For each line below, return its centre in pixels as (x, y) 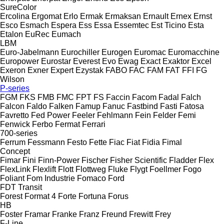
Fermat (67, 124)
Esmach (34, 25)
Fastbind (142, 106)
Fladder (183, 160)
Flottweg (91, 169)
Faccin (118, 97)
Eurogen (117, 52)
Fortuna (92, 196)
